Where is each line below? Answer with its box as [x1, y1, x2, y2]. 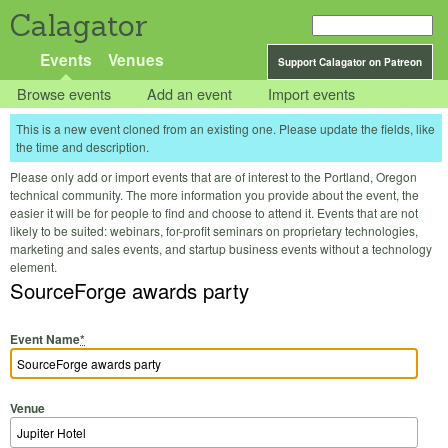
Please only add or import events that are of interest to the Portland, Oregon [10, 168, 417, 186]
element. [10, 258, 57, 276]
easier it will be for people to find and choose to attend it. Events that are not [10, 204, 418, 222]
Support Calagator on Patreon [278, 55, 422, 69]
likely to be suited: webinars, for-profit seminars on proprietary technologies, [10, 222, 418, 240]
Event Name [10, 329, 80, 348]
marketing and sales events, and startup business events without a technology [10, 240, 432, 258]
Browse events [17, 83, 112, 105]
